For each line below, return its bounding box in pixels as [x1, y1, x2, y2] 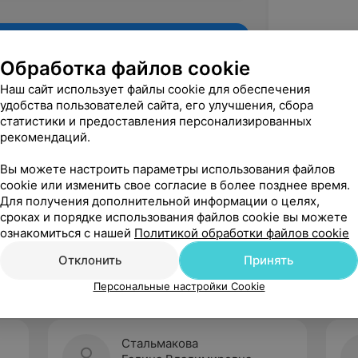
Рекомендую [142, 200, 217, 215]
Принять [244, 253, 293, 268]
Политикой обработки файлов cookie [134, 225, 349, 241]
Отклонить [58, 253, 121, 268]
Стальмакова [121, 336, 198, 351]
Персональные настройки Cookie [93, 280, 265, 292]
